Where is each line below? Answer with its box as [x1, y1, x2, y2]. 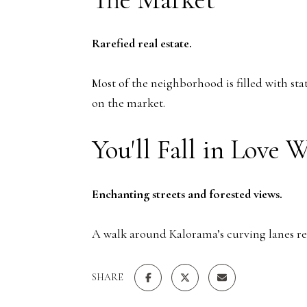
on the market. [92, 95, 165, 111]
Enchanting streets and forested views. [92, 186, 282, 201]
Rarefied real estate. [92, 36, 192, 51]
